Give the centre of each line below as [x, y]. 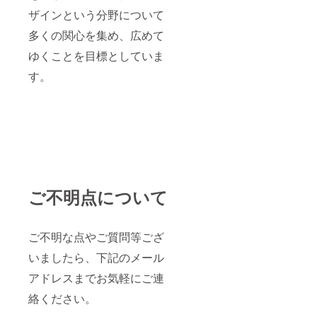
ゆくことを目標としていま [96, 56]
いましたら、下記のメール [96, 258]
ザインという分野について [96, 15]
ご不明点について [98, 197]
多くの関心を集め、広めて [96, 35]
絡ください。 [62, 299]
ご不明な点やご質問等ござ [96, 237]
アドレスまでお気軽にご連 [96, 278]
